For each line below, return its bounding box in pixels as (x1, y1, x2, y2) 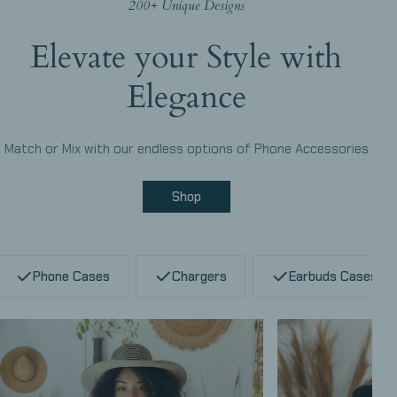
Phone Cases (33, 267, 110, 285)
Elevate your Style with (30, 35, 342, 79)
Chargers (172, 267, 227, 285)
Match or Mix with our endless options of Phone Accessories (4, 139, 369, 158)
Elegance (126, 74, 246, 119)
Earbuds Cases (289, 267, 378, 285)
